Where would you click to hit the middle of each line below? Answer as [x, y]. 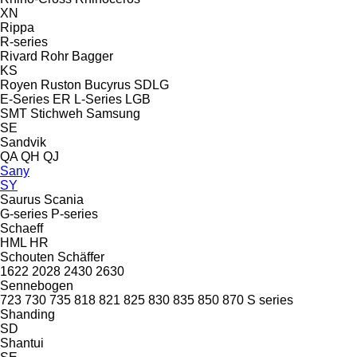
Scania [64, 199]
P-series [75, 214]
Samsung [113, 113]
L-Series [98, 99]
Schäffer [81, 257]
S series [270, 300]
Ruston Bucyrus [86, 84]
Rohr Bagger [77, 56]
